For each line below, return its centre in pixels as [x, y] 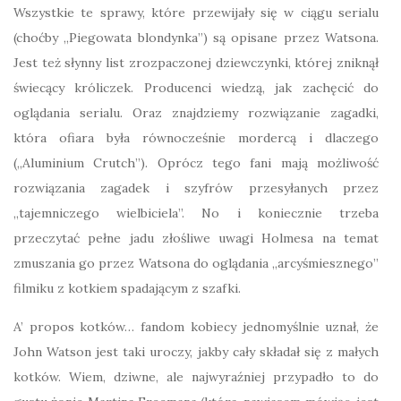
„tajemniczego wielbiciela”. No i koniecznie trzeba [196, 213]
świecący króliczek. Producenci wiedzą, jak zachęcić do [196, 88]
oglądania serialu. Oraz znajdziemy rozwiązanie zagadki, [196, 113]
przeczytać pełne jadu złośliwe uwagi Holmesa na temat [196, 238]
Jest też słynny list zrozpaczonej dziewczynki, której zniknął [196, 63]
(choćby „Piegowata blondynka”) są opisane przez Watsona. [196, 38]
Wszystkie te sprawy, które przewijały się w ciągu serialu [196, 13]
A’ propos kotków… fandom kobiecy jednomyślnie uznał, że [196, 327]
